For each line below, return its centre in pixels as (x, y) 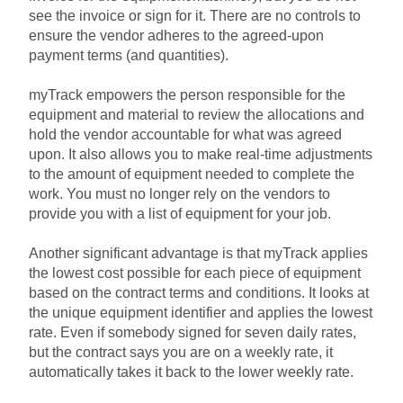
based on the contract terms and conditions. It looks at (199, 293)
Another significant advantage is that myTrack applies (198, 254)
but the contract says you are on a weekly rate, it (181, 353)
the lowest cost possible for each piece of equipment (195, 273)
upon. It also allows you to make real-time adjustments (201, 155)
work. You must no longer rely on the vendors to (179, 194)
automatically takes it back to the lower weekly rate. (191, 372)
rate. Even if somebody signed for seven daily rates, (193, 333)
